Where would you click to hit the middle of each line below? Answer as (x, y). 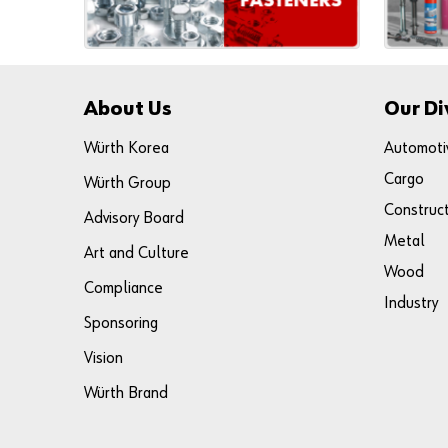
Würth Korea (126, 149)
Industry (411, 304)
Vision (103, 359)
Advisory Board (134, 219)
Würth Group (127, 184)
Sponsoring (121, 324)
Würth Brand (126, 394)
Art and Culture (136, 254)
